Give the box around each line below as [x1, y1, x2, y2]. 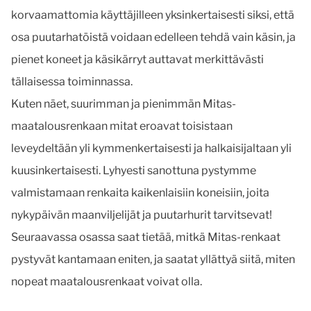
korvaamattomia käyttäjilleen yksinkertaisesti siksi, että [11, 8, 294, 22]
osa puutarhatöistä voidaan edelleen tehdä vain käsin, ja [11, 31, 296, 44]
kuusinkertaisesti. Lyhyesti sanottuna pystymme [11, 164, 256, 177]
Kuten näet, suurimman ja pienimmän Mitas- [11, 97, 236, 110]
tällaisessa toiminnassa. [11, 75, 133, 88]
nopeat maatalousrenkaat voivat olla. [11, 275, 202, 288]
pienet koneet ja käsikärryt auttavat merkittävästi [11, 53, 264, 66]
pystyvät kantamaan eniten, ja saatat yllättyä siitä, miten [11, 253, 295, 266]
